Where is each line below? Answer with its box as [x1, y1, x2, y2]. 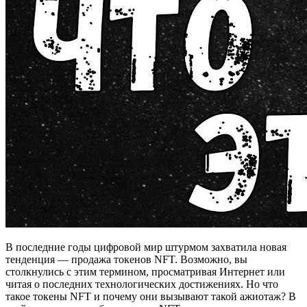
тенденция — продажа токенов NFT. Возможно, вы [5, 253, 247, 265]
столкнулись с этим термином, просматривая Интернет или [5, 265, 285, 278]
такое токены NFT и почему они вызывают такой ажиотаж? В [5, 290, 296, 302]
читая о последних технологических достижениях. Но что [5, 278, 278, 290]
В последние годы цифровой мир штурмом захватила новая [5, 241, 286, 253]
